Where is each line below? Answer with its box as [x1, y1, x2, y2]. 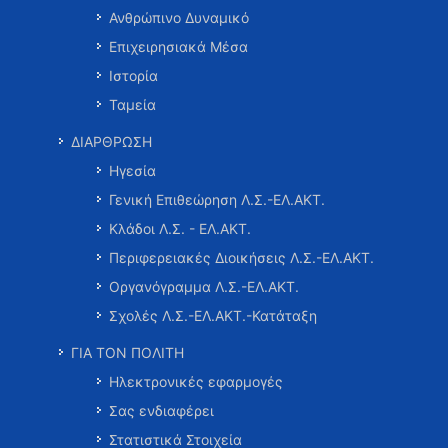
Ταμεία [109, 96, 156, 113]
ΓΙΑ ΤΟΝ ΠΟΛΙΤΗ [71, 344, 184, 361]
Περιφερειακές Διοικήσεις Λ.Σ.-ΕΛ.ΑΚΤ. [109, 249, 374, 266]
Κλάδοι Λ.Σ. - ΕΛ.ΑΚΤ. [109, 220, 251, 237]
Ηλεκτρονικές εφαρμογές [109, 373, 283, 390]
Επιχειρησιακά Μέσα [109, 38, 248, 55]
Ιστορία [109, 67, 158, 84]
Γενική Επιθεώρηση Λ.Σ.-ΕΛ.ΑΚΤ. [109, 191, 325, 208]
